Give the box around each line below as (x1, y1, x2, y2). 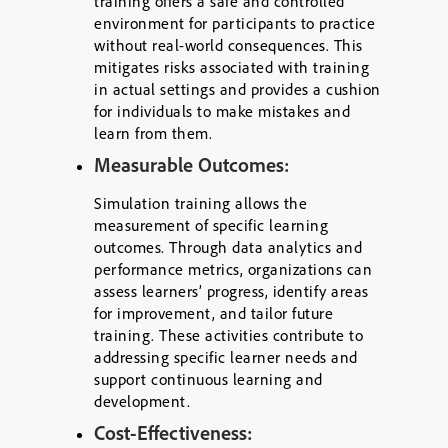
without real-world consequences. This (94, 35, 363, 55)
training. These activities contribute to (94, 325, 363, 345)
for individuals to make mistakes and (94, 101, 350, 121)
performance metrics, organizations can (94, 259, 372, 279)
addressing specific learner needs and (94, 347, 358, 367)
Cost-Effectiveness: (94, 420, 253, 445)
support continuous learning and (94, 369, 323, 389)
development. (94, 391, 190, 411)
